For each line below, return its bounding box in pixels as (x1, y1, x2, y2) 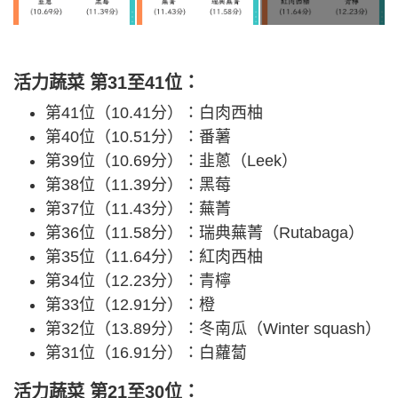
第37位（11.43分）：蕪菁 (45, 200, 231, 219)
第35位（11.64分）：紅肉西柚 (45, 248, 263, 267)
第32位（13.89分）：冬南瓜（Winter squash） (45, 320, 381, 338)
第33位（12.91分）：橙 (45, 296, 215, 314)
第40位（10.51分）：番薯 (45, 128, 231, 147)
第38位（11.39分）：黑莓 (45, 176, 231, 195)
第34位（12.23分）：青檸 (45, 272, 231, 291)
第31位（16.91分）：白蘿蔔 (45, 344, 247, 362)
